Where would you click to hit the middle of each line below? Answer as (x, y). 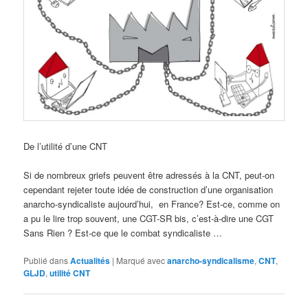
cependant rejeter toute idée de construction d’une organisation (148, 190)
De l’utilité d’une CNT (66, 146)
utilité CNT (70, 273)
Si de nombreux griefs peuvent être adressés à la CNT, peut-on (149, 175)
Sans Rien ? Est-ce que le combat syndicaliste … (123, 233)
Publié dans (46, 261)
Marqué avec (141, 261)
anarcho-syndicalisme (211, 261)
